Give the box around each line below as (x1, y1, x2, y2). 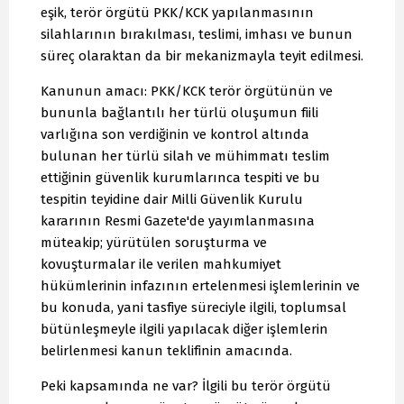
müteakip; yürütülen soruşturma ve (41, 234, 267, 252)
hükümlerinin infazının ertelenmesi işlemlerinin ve (41, 278, 360, 295)
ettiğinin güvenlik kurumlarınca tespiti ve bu (41, 170, 320, 187)
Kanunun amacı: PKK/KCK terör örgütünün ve (41, 83, 333, 100)
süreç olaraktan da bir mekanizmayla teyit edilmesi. (41, 48, 363, 65)
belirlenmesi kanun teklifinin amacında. (41, 343, 292, 360)
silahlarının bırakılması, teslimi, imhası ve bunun (41, 26, 353, 43)
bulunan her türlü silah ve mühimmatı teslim (41, 148, 330, 165)
